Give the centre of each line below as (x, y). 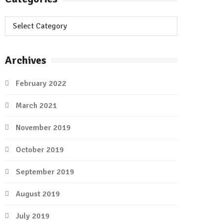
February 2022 (41, 84)
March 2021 (36, 106)
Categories (23, 22)
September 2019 (45, 172)
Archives (26, 60)
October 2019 (40, 150)
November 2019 (43, 128)
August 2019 (38, 194)
